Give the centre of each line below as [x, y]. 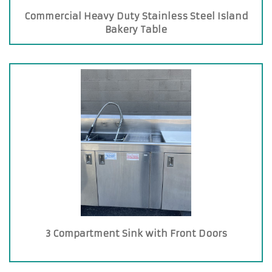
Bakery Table [136, 29]
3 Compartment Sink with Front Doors [136, 233]
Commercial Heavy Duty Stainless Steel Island [136, 16]
